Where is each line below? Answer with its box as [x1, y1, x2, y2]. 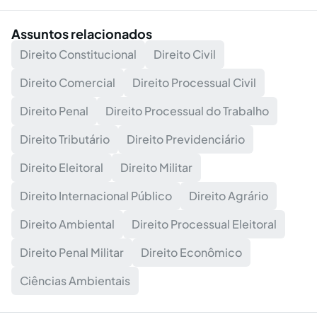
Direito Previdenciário [127, 131, 245, 146]
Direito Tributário [20, 131, 110, 146]
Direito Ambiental [20, 216, 115, 231]
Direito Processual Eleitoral [132, 216, 277, 231]
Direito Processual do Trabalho [105, 103, 269, 118]
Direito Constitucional [20, 46, 137, 62]
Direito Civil [154, 46, 216, 62]
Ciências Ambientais [20, 272, 130, 288]
